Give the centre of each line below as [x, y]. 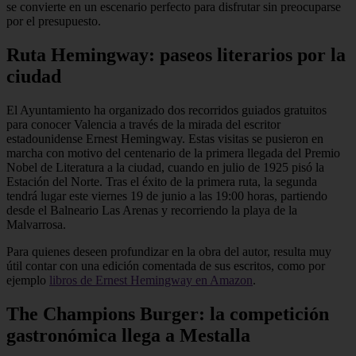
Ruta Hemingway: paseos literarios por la [176, 54]
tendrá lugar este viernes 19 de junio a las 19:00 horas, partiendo [167, 195]
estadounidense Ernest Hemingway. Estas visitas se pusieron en [165, 138]
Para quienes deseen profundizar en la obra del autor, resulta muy [169, 251]
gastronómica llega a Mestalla [128, 335]
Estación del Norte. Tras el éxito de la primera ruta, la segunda [162, 181]
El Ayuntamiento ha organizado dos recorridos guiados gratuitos [166, 110]
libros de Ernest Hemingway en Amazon [151, 280]
